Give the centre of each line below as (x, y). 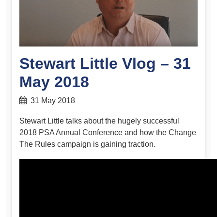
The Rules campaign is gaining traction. (87, 144)
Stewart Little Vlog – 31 (105, 64)
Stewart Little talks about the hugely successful (99, 121)
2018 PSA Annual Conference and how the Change (108, 132)
